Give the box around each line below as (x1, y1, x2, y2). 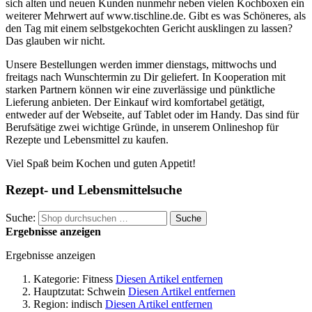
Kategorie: (33, 272, 79, 285)
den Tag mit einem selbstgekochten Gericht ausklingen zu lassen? (6, 22, 292, 34)
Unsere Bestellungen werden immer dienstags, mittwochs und (6, 58, 276, 70)
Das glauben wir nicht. (6, 34, 108, 47)
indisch (71, 297, 102, 310)
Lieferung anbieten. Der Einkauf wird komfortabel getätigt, (6, 95, 265, 108)
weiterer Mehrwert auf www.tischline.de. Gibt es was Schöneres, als (6, 9, 306, 22)
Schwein (87, 285, 125, 297)
